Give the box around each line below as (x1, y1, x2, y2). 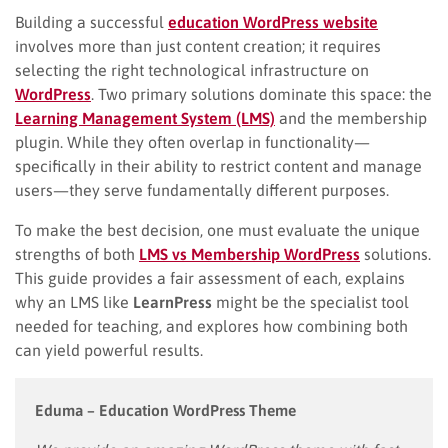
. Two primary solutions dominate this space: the (91, 84, 432, 103)
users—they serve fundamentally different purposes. (15, 180, 389, 199)
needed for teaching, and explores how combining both (15, 316, 408, 335)
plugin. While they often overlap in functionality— (15, 132, 370, 151)
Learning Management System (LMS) (15, 108, 275, 127)
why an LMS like (15, 292, 133, 311)
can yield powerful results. (15, 340, 203, 359)
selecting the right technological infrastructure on (15, 60, 369, 79)
